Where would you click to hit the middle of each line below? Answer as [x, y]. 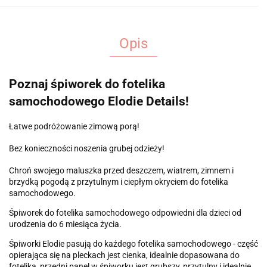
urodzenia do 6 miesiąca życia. [65, 224]
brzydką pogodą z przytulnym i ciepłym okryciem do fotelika [119, 181]
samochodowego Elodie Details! [99, 102]
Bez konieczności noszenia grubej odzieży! [87, 148]
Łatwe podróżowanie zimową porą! [74, 126]
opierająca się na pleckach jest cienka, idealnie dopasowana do [124, 255]
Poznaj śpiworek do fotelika [87, 84]
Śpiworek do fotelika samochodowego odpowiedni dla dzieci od [125, 212]
